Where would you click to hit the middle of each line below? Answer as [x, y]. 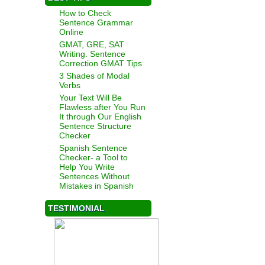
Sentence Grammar [96, 22]
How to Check [85, 13]
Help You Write [87, 167]
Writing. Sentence [92, 54]
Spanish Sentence [93, 148]
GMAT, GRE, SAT [92, 44]
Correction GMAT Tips [101, 63]
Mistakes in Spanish [96, 186]
